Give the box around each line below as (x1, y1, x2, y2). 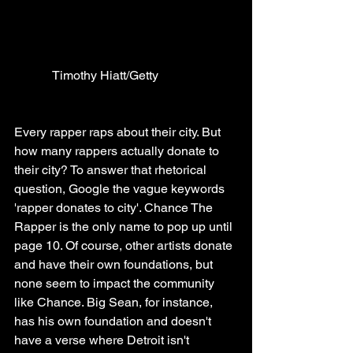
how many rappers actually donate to (14, 143, 222, 159)
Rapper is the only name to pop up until (14, 219, 236, 235)
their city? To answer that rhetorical (14, 162, 210, 178)
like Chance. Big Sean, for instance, (14, 295, 216, 310)
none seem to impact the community (14, 276, 217, 292)
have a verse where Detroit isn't (14, 333, 192, 348)
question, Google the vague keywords (14, 181, 228, 197)
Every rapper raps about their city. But (14, 124, 224, 140)
